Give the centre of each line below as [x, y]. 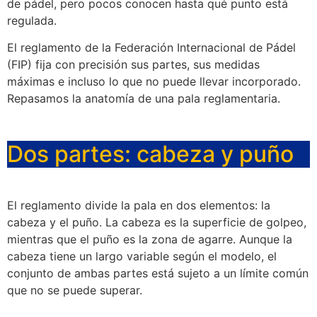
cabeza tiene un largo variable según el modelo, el [142, 256]
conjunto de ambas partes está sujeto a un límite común [158, 273]
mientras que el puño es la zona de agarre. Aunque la [150, 239]
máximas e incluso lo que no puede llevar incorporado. [154, 82]
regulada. [32, 21]
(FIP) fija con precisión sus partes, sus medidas [133, 65]
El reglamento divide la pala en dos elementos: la [139, 205]
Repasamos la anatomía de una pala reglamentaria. [144, 99]
